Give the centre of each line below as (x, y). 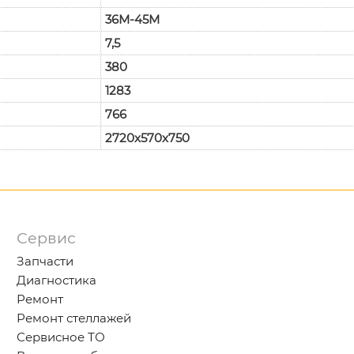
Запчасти (45, 261)
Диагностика (57, 280)
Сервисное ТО (61, 337)
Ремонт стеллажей (74, 318)
